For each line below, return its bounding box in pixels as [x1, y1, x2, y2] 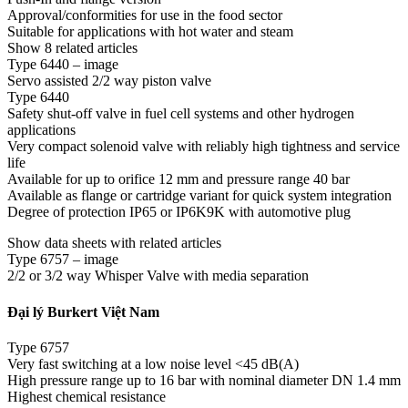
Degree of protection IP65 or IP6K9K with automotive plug [7, 204, 351, 220]
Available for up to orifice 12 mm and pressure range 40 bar [7, 171, 350, 188]
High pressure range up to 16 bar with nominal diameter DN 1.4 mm [7, 372, 401, 388]
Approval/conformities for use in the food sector [7, 7, 282, 24]
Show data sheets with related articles [7, 235, 221, 251]
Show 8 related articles [7, 40, 138, 56]
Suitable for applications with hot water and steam [7, 24, 293, 40]
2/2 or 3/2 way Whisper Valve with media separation [7, 268, 309, 284]
